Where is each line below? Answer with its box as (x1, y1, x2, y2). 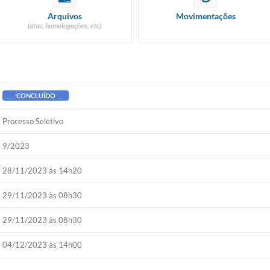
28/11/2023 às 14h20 (2, 166, 83, 175)
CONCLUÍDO (16, 92, 55, 99)
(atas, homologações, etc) (28, 21, 101, 30)
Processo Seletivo (2, 116, 64, 126)
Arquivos (47, 11, 82, 21)
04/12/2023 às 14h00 (2, 240, 83, 250)
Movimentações (175, 11, 236, 21)
